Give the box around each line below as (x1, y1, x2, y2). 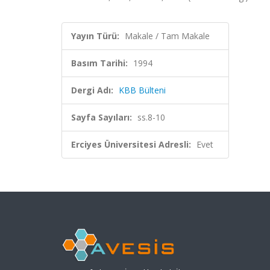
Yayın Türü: (71, 30, 119, 42)
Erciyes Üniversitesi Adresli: (71, 139, 191, 150)
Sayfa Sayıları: (71, 111, 132, 123)
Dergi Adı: (71, 84, 113, 96)
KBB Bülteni (119, 84, 166, 96)
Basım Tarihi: (71, 57, 128, 69)
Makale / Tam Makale (125, 30, 210, 42)
